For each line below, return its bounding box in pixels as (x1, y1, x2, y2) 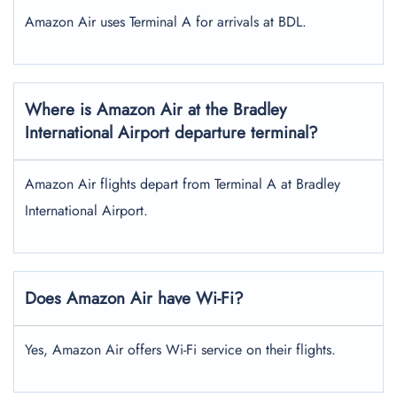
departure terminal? (175, 121, 318, 144)
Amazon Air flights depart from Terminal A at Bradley (25, 174, 340, 194)
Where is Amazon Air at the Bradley (25, 97, 286, 121)
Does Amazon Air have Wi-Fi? (25, 286, 244, 310)
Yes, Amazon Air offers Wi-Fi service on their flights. (25, 339, 336, 360)
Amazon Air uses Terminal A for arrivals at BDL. (25, 12, 307, 32)
